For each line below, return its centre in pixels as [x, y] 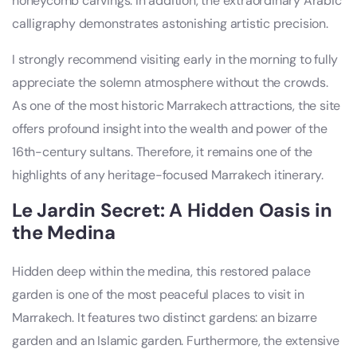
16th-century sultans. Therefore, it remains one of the [163, 151]
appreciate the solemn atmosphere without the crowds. [170, 82]
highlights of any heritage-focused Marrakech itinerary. [168, 175]
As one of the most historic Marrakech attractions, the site [177, 105]
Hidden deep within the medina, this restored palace [161, 271]
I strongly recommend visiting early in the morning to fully [175, 59]
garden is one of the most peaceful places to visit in [158, 294]
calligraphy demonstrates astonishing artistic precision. [170, 23]
